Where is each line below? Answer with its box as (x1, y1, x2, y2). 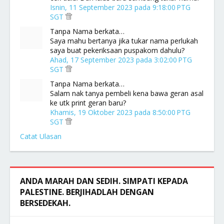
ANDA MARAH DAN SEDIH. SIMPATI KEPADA (20, 175, 188, 186)
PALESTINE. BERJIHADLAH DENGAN (20, 186, 154, 197)
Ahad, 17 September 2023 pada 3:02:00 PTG (50, 55, 192, 64)
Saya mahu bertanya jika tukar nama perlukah (50, 36, 198, 45)
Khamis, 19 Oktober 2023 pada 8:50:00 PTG (50, 107, 190, 117)
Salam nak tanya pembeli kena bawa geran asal (50, 88, 203, 98)
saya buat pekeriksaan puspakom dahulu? (50, 45, 184, 55)
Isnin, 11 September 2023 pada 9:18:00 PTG (50, 2, 190, 12)
